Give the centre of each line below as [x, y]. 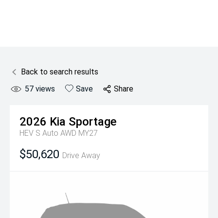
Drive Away [81, 155]
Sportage [93, 122]
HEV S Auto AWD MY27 [59, 133]
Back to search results [60, 72]
